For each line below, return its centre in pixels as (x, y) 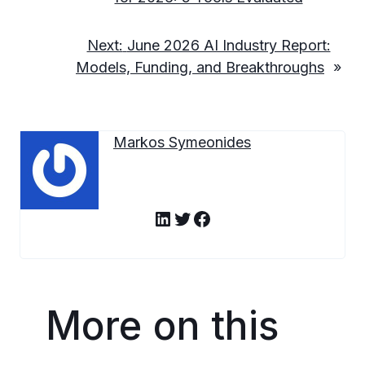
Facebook (237, 218)
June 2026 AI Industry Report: (229, 46)
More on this (163, 326)
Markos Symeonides (182, 143)
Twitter (204, 218)
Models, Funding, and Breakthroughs (200, 68)
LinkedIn (191, 218)
